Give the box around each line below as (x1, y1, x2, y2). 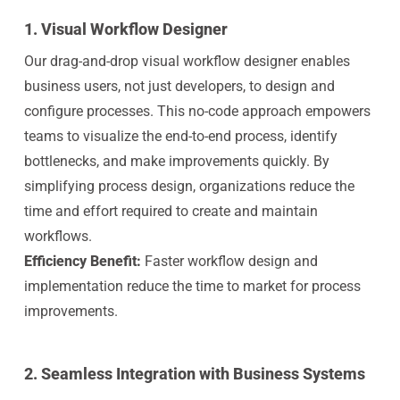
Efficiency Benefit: (23, 253, 141, 270)
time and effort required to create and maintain (23, 203, 318, 220)
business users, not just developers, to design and (23, 78, 335, 95)
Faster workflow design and (144, 253, 318, 270)
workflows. (23, 228, 92, 245)
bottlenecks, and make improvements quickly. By (23, 153, 329, 170)
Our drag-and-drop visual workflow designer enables (23, 53, 350, 70)
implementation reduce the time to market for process (23, 278, 361, 295)
